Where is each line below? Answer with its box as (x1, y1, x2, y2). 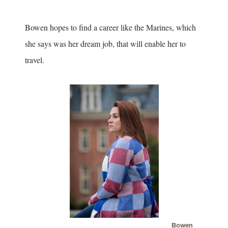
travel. (25, 54, 47, 65)
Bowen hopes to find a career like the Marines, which (25, 21, 196, 33)
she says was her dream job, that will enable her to (25, 38, 186, 49)
